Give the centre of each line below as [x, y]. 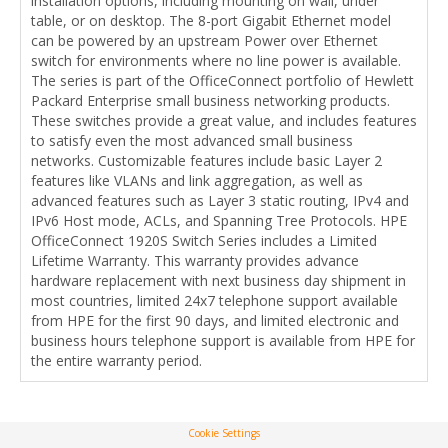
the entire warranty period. [116, 360]
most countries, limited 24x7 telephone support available [214, 300]
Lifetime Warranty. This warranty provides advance [195, 260]
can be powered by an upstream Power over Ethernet [204, 40]
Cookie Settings [224, 432]
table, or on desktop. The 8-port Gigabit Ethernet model [211, 20]
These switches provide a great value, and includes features [224, 120]
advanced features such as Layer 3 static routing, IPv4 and [220, 200]
